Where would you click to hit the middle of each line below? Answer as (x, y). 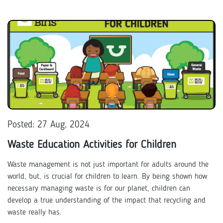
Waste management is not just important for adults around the (108, 165)
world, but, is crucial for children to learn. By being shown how (107, 177)
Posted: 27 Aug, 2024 (49, 125)
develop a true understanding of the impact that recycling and (107, 201)
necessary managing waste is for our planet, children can (99, 189)
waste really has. (36, 213)
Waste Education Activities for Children (92, 145)
